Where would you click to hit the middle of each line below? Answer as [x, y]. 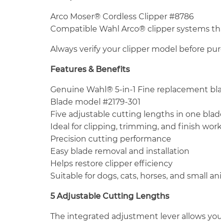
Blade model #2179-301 [95, 102]
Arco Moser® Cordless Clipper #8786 [122, 16]
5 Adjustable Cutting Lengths [110, 196]
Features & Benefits [90, 69]
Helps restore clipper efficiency [111, 163]
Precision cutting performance [111, 139]
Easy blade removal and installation [120, 151]
